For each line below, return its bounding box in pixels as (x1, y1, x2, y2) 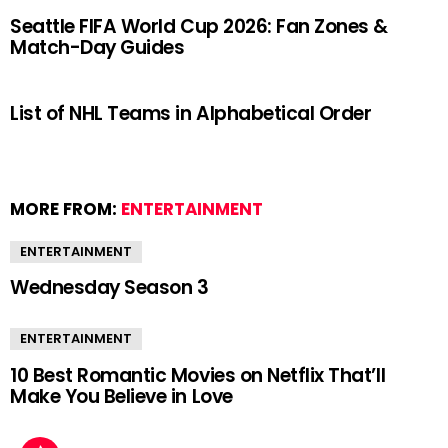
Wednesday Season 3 (10, 274, 209, 302)
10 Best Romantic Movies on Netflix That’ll (10, 361, 386, 389)
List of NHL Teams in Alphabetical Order (10, 99, 372, 127)
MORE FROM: (10, 196, 121, 221)
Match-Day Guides (10, 34, 185, 62)
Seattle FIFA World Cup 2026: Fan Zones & (10, 13, 389, 41)
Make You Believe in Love (10, 382, 233, 410)
